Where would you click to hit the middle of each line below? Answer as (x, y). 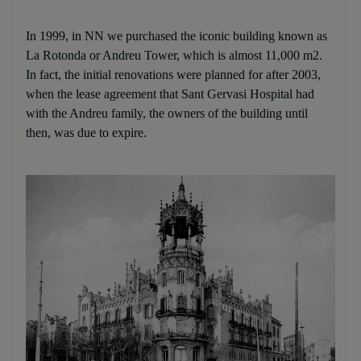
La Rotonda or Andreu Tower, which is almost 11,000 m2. (174, 55)
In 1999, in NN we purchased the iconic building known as (176, 36)
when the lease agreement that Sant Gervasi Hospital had (170, 94)
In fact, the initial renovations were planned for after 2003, (173, 75)
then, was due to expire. (86, 133)
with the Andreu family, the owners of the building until (167, 113)
